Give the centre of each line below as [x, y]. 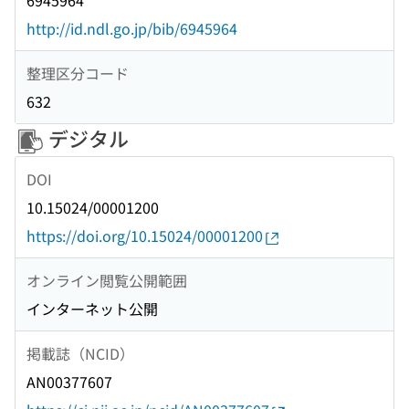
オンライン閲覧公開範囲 [107, 280]
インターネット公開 [92, 309]
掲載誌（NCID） [80, 353]
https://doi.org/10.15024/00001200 [145, 236]
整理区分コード [78, 73]
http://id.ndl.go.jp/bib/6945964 [132, 29]
